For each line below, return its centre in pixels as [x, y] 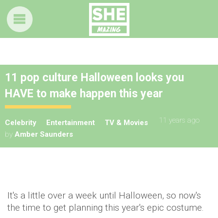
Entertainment [71, 123]
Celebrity [21, 123]
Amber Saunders [44, 134]
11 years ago [179, 120]
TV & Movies [126, 123]
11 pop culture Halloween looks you [94, 78]
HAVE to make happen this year [84, 94]
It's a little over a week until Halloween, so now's [104, 195]
